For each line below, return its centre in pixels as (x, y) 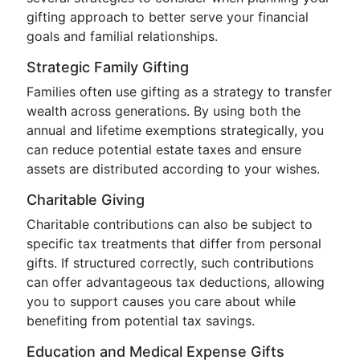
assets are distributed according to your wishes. (173, 169)
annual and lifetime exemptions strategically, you (175, 130)
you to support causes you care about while (161, 301)
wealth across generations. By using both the (164, 111)
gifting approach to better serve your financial (168, 17)
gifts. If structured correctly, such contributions (170, 263)
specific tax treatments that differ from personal (174, 243)
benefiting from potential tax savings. (141, 321)
